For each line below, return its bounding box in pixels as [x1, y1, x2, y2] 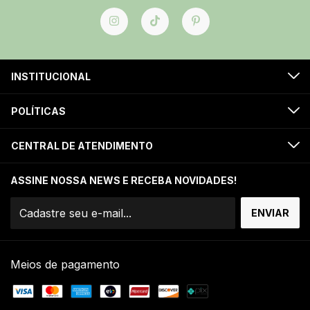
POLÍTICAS [11, 104, 66, 117]
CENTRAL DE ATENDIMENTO [11, 139, 153, 152]
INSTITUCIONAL [11, 70, 91, 82]
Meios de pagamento [10, 257, 120, 271]
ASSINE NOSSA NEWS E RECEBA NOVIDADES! [10, 174, 237, 186]
